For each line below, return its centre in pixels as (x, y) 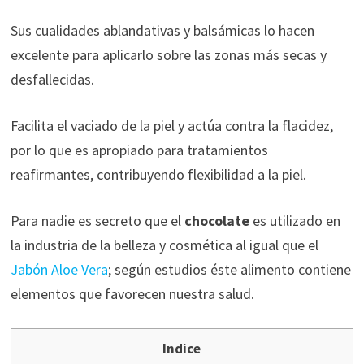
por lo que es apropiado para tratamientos (139, 149)
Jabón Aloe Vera (59, 269)
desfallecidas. (52, 79)
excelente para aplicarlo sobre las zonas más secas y (168, 54)
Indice (182, 348)
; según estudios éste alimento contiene (229, 269)
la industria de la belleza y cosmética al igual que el (164, 245)
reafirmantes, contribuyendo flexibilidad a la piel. (158, 174)
